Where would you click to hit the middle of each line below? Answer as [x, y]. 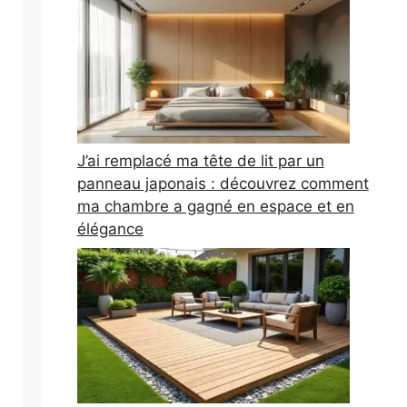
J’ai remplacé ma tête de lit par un [200, 160]
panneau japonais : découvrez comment [223, 183]
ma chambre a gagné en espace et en [215, 206]
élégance [110, 228]
